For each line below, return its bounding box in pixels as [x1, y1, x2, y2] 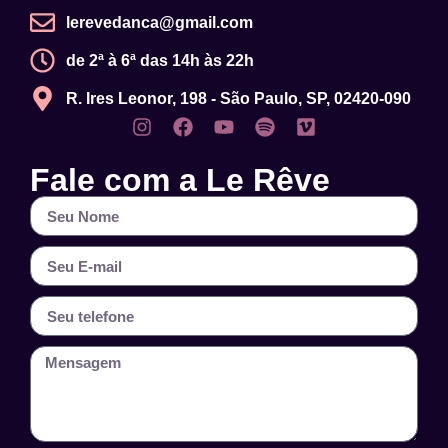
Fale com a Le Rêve [30, 162, 330, 199]
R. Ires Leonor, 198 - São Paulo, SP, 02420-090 [66, 89, 412, 107]
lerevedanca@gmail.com [66, 13, 254, 31]
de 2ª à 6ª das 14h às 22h [66, 51, 255, 69]
